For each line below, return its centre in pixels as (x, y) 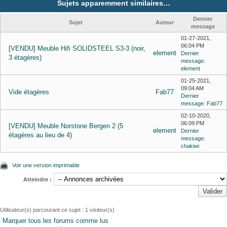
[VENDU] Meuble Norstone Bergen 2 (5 (66, 126)
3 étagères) (25, 58)
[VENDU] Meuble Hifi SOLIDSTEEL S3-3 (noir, (77, 48)
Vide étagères (29, 92)
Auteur (165, 22)
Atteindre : (37, 179)
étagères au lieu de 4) (40, 135)
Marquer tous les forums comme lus (55, 221)
